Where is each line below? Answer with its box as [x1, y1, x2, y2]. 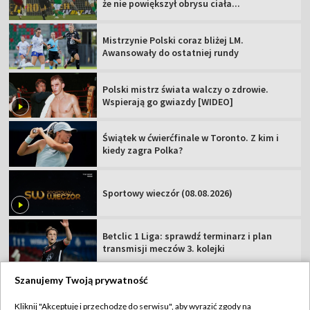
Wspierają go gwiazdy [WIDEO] [102, 95, 234, 108]
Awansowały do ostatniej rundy [102, 46, 239, 59]
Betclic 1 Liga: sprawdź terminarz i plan [102, 229, 273, 242]
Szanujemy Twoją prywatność [15, 274, 148, 286]
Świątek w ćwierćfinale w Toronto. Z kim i [102, 131, 280, 145]
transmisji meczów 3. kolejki [102, 241, 226, 255]
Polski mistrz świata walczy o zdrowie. [102, 82, 269, 95]
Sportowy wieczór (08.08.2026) [102, 187, 233, 200]
